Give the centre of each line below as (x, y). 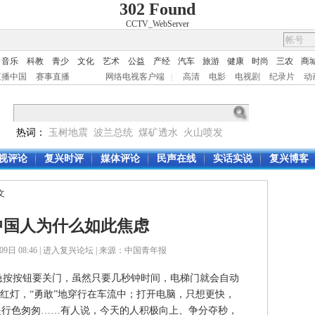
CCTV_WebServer (157, 24)
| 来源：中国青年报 (130, 250)
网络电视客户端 (135, 77)
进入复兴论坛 (68, 250)
